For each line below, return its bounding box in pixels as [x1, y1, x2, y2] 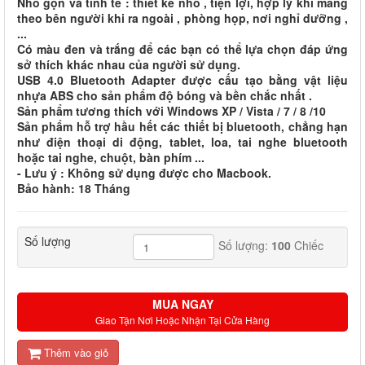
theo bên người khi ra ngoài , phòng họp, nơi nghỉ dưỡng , [17, 10, 348, 26]
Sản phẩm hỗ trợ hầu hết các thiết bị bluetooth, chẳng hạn [17, 118, 348, 134]
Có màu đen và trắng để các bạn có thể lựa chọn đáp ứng [17, 41, 348, 57]
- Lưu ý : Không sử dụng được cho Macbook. [17, 165, 271, 181]
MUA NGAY [152, 296, 213, 312]
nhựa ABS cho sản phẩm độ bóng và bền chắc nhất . [17, 87, 312, 103]
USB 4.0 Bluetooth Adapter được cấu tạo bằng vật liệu [17, 72, 348, 88]
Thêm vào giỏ [41, 345, 108, 360]
